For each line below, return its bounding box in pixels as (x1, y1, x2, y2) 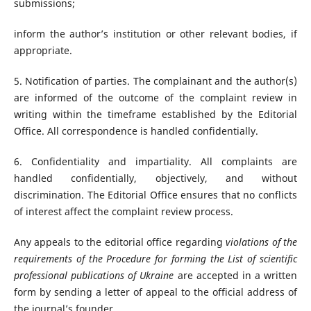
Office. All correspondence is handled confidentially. (13, 124, 258, 138)
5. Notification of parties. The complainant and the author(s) (13, 74, 298, 88)
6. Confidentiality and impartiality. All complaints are (13, 155, 298, 169)
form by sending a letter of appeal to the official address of (13, 285, 298, 299)
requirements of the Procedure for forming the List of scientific (13, 252, 298, 266)
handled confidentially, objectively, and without (13, 171, 298, 185)
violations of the (226, 235, 298, 249)
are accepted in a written (174, 269, 298, 283)
